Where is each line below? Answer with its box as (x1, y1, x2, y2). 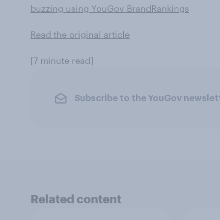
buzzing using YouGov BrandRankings (30, 3, 189, 14)
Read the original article (30, 29, 130, 40)
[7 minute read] (30, 55, 93, 66)
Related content (30, 192, 121, 206)
